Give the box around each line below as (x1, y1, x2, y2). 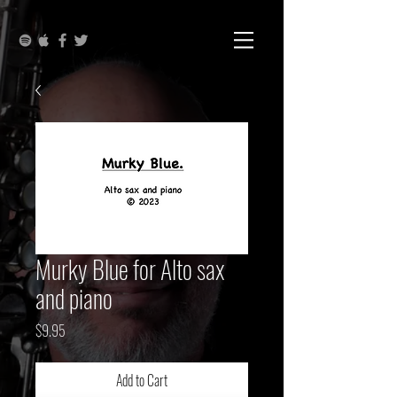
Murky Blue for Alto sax (35, 251, 225, 287)
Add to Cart (116, 370, 167, 391)
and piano (35, 280, 113, 316)
